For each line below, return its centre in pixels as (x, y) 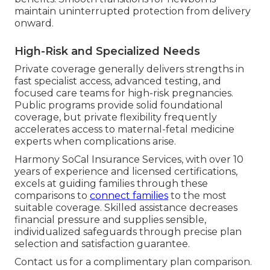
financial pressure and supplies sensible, (110, 219)
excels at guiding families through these (111, 183)
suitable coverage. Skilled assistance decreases (126, 207)
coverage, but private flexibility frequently (116, 117)
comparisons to (52, 195)
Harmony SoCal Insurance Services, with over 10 (129, 159)
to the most (197, 195)
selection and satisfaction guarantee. (102, 243)
